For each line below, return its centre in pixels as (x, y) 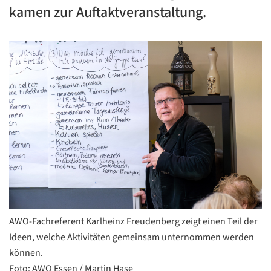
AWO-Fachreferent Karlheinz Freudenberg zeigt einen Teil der (133, 222)
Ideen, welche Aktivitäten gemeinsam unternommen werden (132, 237)
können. (26, 253)
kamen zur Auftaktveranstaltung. (108, 12)
